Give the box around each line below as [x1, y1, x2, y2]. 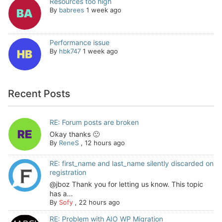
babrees [58, 6, 84, 14]
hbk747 [58, 47, 81, 55]
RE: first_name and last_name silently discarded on [49, 159, 214, 167]
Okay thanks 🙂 [49, 130, 100, 139]
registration [49, 167, 86, 176]
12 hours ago [84, 139, 125, 147]
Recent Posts [8, 88, 70, 100]
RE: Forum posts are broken [49, 118, 139, 127]
